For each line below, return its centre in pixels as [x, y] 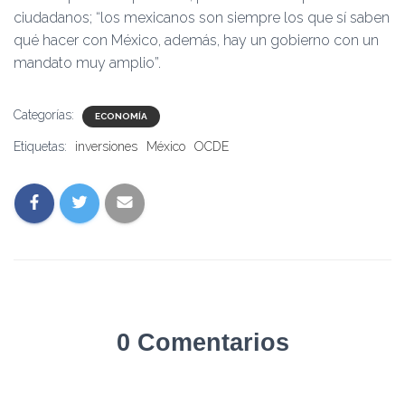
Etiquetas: [42, 146]
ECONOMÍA [121, 116]
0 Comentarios [202, 343]
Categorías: [46, 115]
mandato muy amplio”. [87, 63]
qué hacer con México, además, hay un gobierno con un [196, 40]
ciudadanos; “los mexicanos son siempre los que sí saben [202, 18]
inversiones [106, 146]
